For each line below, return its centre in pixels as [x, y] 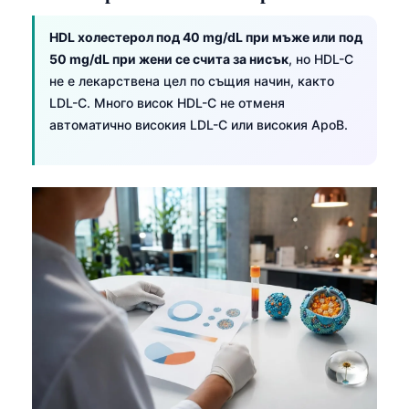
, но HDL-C [321, 58]
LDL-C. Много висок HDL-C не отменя [167, 102]
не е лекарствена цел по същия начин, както [192, 80]
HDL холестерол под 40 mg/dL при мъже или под [206, 37]
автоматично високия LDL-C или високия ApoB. [199, 124]
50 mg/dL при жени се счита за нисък [169, 58]
